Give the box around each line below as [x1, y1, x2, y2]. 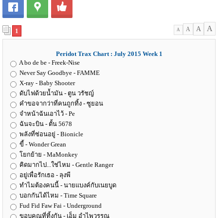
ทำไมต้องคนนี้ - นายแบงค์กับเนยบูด [18, 182, 116, 189]
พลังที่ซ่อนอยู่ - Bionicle [18, 130, 83, 138]
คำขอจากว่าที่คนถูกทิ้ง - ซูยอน [18, 100, 103, 108]
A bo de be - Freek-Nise [18, 59, 80, 66]
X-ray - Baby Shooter [18, 79, 75, 87]
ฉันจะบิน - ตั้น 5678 [18, 120, 72, 128]
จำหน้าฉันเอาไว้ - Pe [18, 110, 75, 118]
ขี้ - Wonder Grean [18, 141, 66, 148]
